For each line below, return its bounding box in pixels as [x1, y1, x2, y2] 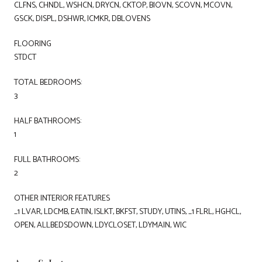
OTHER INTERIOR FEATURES [14, 191, 110, 205]
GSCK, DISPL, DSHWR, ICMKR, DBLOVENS [14, 12, 150, 26]
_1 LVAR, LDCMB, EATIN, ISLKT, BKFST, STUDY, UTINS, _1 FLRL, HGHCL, [14, 205, 241, 219]
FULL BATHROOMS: [14, 153, 80, 167]
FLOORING [14, 37, 51, 51]
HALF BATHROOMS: [14, 114, 81, 128]
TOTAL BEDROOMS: [14, 75, 82, 89]
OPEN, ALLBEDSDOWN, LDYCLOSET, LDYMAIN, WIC [14, 218, 187, 232]
